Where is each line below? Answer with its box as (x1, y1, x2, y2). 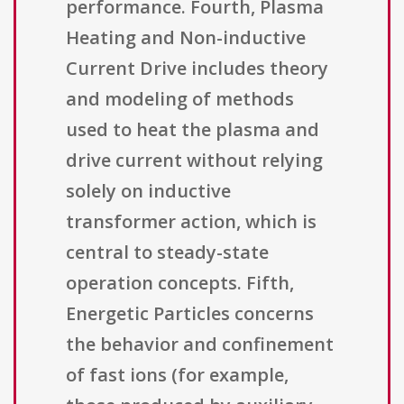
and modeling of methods (66, 87, 294, 112)
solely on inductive (66, 179, 231, 204)
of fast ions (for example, (66, 363, 289, 388)
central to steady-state (66, 240, 269, 265)
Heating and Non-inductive (66, 25, 306, 50)
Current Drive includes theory (66, 56, 328, 81)
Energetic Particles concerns (66, 301, 314, 326)
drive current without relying (66, 148, 323, 173)
